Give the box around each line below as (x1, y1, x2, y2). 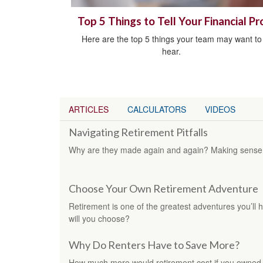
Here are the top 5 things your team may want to (81, 33, 262, 45)
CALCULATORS (127, 103, 186, 116)
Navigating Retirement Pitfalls (69, 126, 208, 139)
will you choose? (69, 213, 130, 225)
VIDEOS (205, 103, 235, 116)
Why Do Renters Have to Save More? (69, 238, 240, 252)
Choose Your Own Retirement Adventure (69, 182, 258, 195)
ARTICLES (69, 103, 109, 116)
